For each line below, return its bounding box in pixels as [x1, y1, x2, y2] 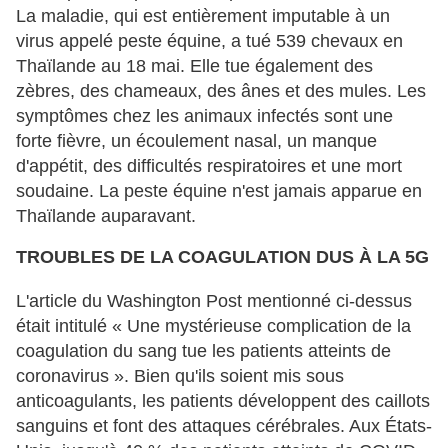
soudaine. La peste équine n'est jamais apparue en [16, 180, 422, 201]
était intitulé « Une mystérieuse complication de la [16, 316, 411, 337]
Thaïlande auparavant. [16, 205, 196, 226]
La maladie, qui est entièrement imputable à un [16, 5, 390, 26]
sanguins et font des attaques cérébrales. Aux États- [16, 416, 432, 437]
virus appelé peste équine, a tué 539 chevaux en [16, 30, 403, 51]
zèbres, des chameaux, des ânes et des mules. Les [16, 80, 426, 101]
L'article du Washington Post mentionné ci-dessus [16, 291, 412, 312]
